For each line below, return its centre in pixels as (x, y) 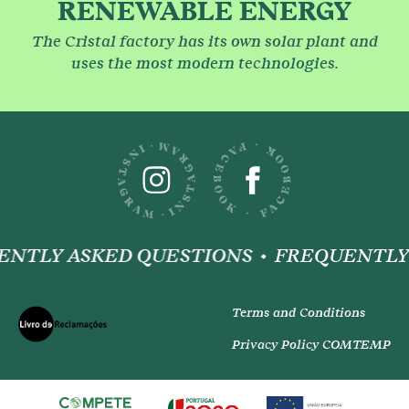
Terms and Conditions (299, 313)
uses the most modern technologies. (204, 63)
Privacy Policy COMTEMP (311, 345)
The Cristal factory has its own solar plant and (204, 42)
